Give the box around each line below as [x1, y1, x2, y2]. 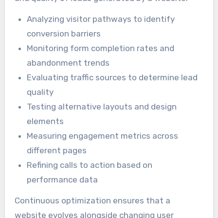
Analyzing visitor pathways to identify [27, 14, 175, 24]
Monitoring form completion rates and [27, 43, 175, 54]
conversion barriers [27, 29, 101, 39]
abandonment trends [27, 58, 110, 68]
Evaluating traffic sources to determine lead [27, 73, 198, 83]
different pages [27, 145, 87, 156]
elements [27, 116, 64, 127]
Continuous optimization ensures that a [14, 195, 170, 205]
